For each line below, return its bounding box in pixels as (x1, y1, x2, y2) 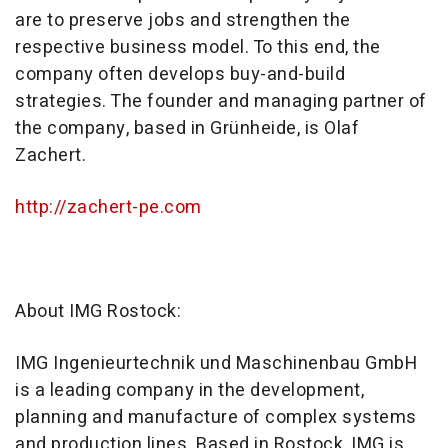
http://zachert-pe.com (15, 194, 202, 222)
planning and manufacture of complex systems (15, 404, 417, 432)
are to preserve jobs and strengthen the (15, 7, 351, 35)
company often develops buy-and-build (15, 61, 345, 89)
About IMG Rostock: (15, 298, 181, 326)
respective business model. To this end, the (15, 34, 381, 62)
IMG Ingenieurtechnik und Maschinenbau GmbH (15, 350, 417, 378)
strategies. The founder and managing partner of (15, 88, 427, 116)
